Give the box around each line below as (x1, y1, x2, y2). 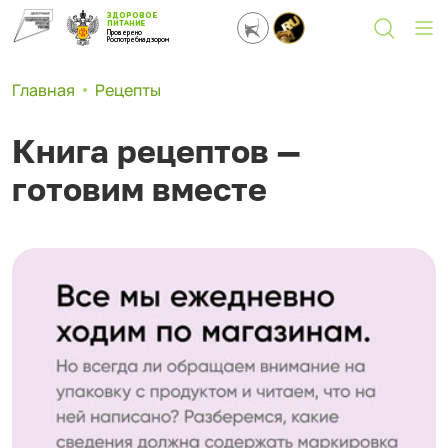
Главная (12, 79, 75, 101)
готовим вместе (12, 170, 267, 208)
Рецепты (95, 79, 161, 101)
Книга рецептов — (12, 132, 300, 170)
